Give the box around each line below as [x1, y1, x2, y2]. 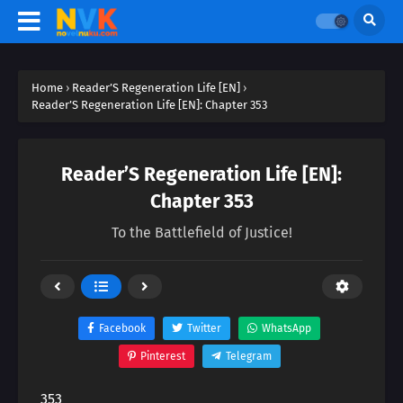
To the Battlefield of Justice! [111, 224, 292, 241]
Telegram [225, 350, 272, 363]
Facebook [99, 322, 146, 335]
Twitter [187, 322, 221, 335]
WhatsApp [262, 322, 311, 335]
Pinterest [139, 350, 185, 363]
